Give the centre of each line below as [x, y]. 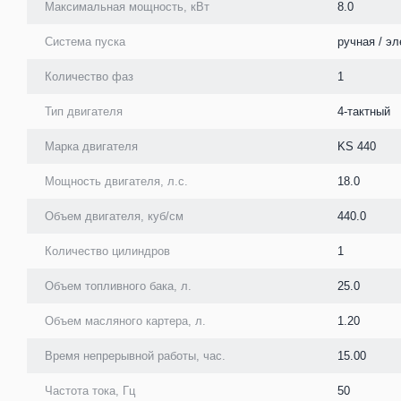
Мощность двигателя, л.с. [116, 181]
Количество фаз [89, 76]
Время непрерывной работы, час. [135, 355]
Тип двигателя [84, 111]
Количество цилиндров [107, 251]
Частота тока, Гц [90, 390]
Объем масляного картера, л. [125, 320]
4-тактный [364, 111]
